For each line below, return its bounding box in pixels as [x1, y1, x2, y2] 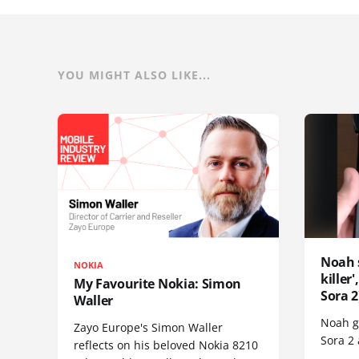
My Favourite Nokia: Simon [74, 274, 241, 292]
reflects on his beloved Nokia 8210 [74, 337, 258, 353]
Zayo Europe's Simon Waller [74, 319, 223, 335]
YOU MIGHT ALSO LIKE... [58, 67, 211, 83]
